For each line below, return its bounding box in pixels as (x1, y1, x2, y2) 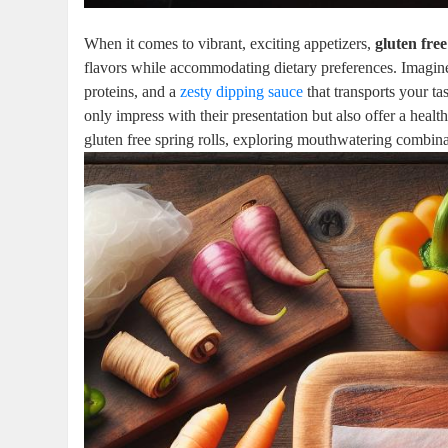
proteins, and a (84, 83, 181, 100)
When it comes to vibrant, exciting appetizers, (84, 35, 376, 52)
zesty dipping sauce (180, 83, 304, 100)
